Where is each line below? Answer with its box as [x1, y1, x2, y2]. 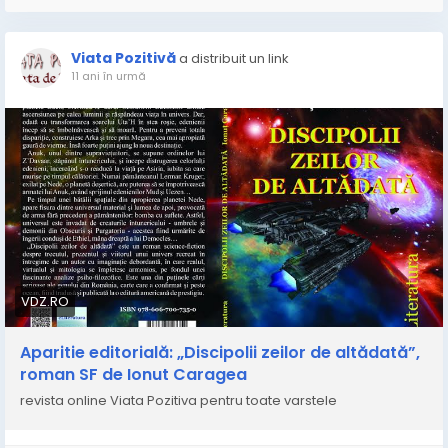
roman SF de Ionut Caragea [20, 363, 247, 386]
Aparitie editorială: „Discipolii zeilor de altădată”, [20, 341, 420, 364]
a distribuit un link [179, 49, 289, 68]
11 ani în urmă [71, 68, 146, 84]
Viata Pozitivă [71, 48, 176, 68]
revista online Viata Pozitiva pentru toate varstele [20, 391, 337, 410]
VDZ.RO [21, 292, 69, 311]
